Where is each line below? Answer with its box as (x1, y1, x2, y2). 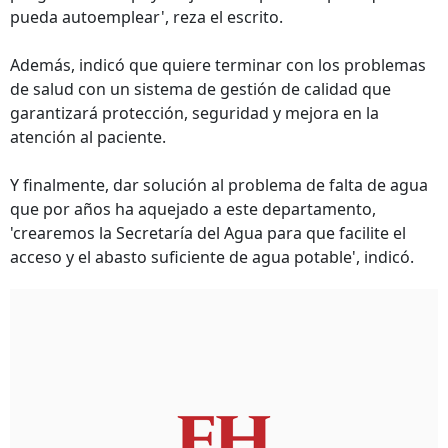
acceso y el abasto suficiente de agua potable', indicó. (10, 246, 414, 268)
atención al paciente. (10, 126, 166, 148)
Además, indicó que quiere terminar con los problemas (10, 54, 426, 76)
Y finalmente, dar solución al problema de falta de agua (10, 174, 428, 196)
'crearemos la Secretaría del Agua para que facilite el (10, 222, 406, 244)
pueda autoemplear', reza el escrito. (10, 6, 283, 28)
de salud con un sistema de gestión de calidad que (10, 78, 391, 100)
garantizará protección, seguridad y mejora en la (10, 102, 379, 124)
